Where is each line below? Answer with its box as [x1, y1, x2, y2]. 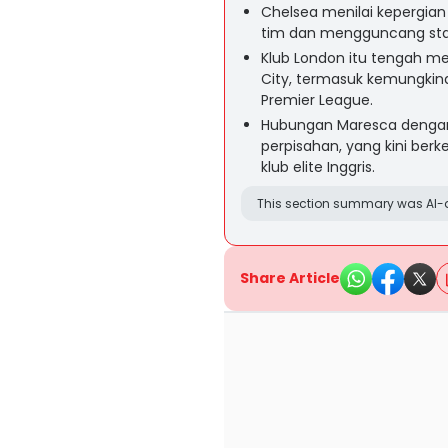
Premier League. [261, 90, 373, 110]
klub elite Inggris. [261, 157, 375, 177]
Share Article [240, 268, 340, 288]
